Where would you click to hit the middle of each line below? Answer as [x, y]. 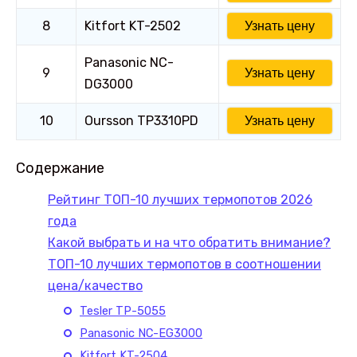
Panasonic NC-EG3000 [141, 333]
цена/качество [95, 285]
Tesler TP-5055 [123, 310]
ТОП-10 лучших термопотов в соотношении [184, 264]
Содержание [60, 168]
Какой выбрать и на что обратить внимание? [189, 242]
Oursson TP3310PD [141, 120]
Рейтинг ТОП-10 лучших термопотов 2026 [180, 199]
